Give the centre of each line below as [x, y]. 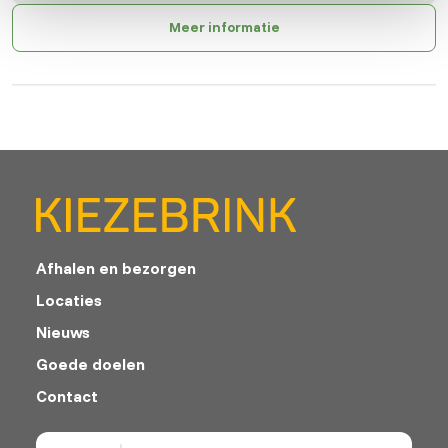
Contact [67, 395]
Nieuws [63, 331]
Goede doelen [90, 363]
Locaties [69, 299]
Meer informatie [224, 27]
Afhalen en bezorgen [116, 267]
